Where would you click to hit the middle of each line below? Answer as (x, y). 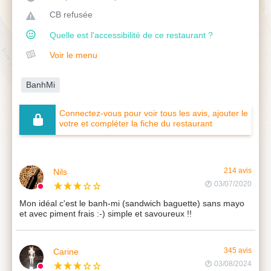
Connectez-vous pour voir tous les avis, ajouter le (154, 113)
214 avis (238, 170)
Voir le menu (73, 55)
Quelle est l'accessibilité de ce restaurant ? (131, 35)
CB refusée (71, 15)
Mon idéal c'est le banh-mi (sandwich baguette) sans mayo (132, 203)
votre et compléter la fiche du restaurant (136, 123)
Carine (66, 251)
